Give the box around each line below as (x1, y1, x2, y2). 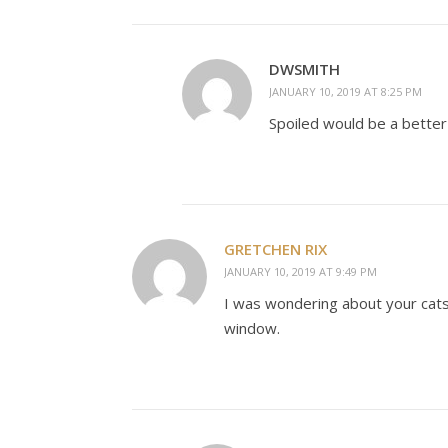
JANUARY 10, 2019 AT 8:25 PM (269, 83, 422, 99)
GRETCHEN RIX (224, 238, 327, 259)
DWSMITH (269, 58, 340, 79)
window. (224, 317, 280, 338)
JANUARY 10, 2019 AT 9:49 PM (224, 263, 377, 279)
